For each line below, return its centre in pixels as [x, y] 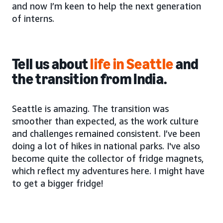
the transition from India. [90, 79]
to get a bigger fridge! [57, 183]
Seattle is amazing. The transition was [90, 109]
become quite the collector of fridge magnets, [108, 159]
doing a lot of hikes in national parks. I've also [106, 146]
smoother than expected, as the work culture [105, 121]
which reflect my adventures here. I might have [108, 171]
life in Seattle [132, 64]
